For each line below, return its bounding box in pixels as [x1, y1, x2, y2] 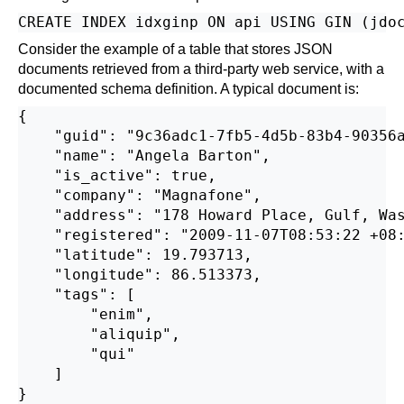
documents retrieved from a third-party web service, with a [18, 61, 384, 77]
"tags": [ [18, 286, 135, 303]
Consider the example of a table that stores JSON [18, 41, 333, 57]
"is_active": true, [18, 167, 216, 184]
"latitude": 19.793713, [18, 246, 252, 263]
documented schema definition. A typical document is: [18, 81, 359, 96]
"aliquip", [18, 326, 180, 343]
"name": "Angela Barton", [18, 147, 271, 164]
